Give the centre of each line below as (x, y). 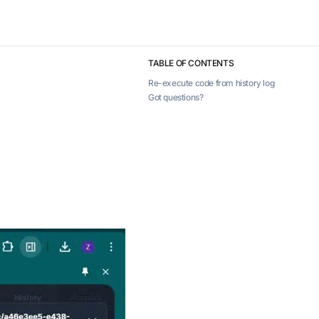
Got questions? (176, 97)
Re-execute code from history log (211, 83)
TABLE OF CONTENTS (191, 63)
